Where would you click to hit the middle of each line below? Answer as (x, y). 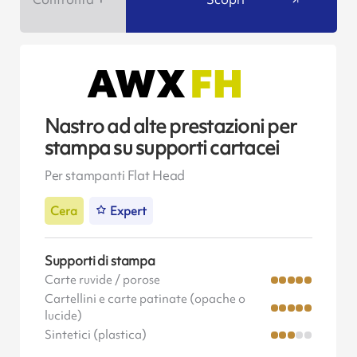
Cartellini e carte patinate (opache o (145, 299)
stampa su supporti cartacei (162, 147)
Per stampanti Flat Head (115, 175)
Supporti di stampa (100, 261)
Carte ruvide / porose (102, 280)
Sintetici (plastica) (95, 335)
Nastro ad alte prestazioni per (171, 126)
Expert (129, 211)
